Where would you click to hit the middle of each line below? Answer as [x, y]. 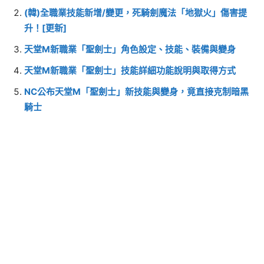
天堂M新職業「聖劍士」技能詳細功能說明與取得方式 [130, 70]
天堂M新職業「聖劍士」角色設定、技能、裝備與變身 [130, 49]
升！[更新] [45, 28]
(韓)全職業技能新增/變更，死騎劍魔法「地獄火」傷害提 [136, 12]
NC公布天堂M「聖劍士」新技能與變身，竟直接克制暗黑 [136, 91]
